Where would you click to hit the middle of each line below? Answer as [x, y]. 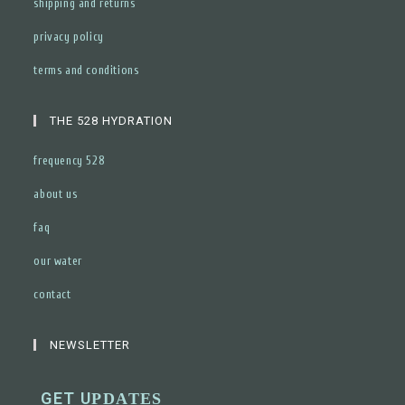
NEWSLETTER [90, 344]
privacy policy [69, 36]
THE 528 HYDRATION [112, 120]
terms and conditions [86, 70]
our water [58, 260]
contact [52, 294]
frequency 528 [70, 160]
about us [56, 193]
